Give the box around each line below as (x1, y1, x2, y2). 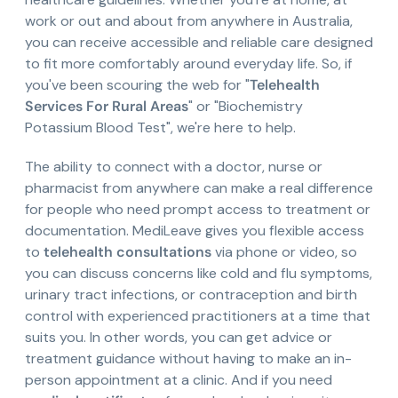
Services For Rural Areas (25, 97, 188, 116)
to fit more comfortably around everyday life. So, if (25, 54, 352, 74)
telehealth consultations (44, 243, 211, 262)
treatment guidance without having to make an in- (25, 349, 352, 369)
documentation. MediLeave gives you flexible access (25, 221, 364, 241)
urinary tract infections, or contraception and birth (25, 285, 357, 305)
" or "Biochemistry (188, 97, 303, 116)
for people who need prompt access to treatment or (25, 200, 370, 219)
